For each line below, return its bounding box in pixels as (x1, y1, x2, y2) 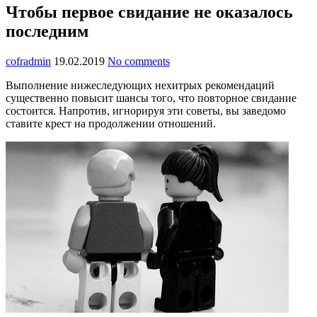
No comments (108, 54, 170, 67)
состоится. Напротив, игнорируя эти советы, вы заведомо (6, 104, 286, 117)
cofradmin (6, 54, 51, 67)
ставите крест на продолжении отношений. (6, 117, 216, 129)
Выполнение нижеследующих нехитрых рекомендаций (6, 79, 275, 91)
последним (6, 21, 88, 40)
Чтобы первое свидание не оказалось (6, 2, 293, 21)
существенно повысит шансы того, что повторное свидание (6, 91, 296, 104)
